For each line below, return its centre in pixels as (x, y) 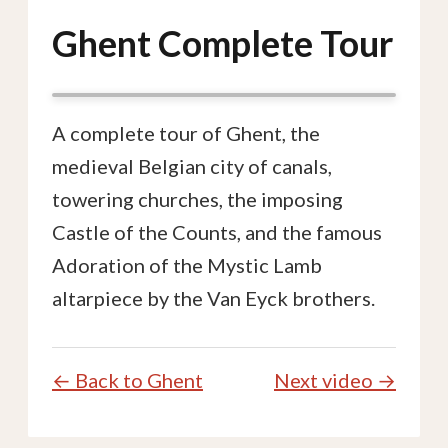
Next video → (335, 380)
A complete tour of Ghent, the (186, 133)
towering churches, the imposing (197, 199)
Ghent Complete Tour (222, 43)
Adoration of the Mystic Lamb (187, 265)
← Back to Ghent (127, 380)
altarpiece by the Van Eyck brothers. (213, 298)
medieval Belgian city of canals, (192, 166)
